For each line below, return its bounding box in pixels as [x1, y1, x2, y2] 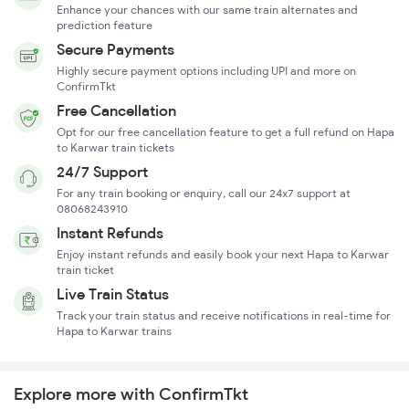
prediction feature [57, 18, 152, 33]
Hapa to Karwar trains [57, 324, 172, 339]
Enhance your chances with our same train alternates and [57, 3, 358, 17]
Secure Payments [57, 40, 174, 59]
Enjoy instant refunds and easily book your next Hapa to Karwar [57, 247, 389, 262]
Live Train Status [57, 285, 169, 304]
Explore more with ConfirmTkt [14, 383, 248, 405]
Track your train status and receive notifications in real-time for [57, 309, 391, 323]
